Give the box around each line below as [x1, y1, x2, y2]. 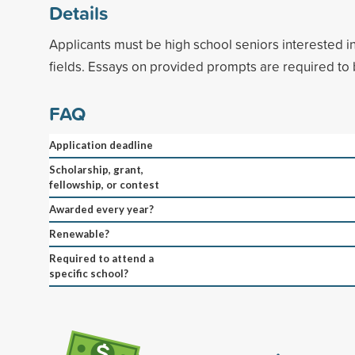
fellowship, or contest [49, 177, 159, 191]
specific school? [49, 266, 128, 280]
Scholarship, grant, [49, 162, 143, 176]
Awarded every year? [49, 202, 154, 216]
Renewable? [49, 227, 109, 240]
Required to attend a [49, 251, 154, 265]
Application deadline [49, 138, 153, 151]
